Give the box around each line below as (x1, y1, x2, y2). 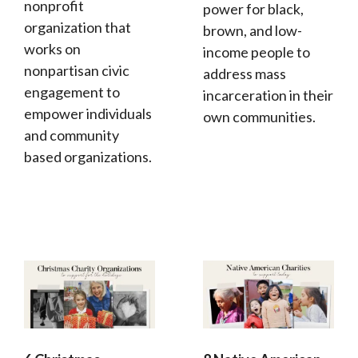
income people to (203, 42, 310, 61)
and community (24, 125, 119, 144)
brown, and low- (203, 21, 302, 39)
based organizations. (24, 147, 152, 165)
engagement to (24, 82, 120, 101)
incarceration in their (203, 86, 333, 104)
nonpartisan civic (24, 61, 129, 79)
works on (24, 39, 81, 58)
